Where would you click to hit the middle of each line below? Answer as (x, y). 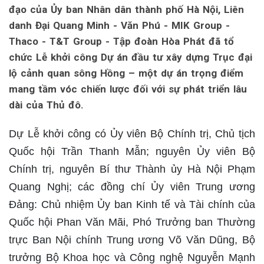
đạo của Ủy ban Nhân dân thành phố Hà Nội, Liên (126, 9)
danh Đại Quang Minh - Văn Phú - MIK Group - (119, 25)
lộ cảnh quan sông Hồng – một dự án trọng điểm (126, 73)
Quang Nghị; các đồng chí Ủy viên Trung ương (132, 187)
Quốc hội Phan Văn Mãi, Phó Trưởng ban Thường (132, 222)
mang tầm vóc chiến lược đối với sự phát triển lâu (128, 89)
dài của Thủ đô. (46, 105)
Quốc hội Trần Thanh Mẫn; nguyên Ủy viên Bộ (132, 151)
